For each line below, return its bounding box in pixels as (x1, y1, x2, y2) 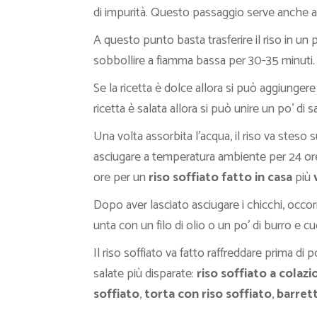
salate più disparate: (93, 263, 197, 285)
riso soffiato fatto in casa (149, 167, 292, 189)
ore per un (93, 167, 149, 189)
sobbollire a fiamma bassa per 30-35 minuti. (93, 50, 315, 72)
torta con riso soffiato (144, 284, 272, 306)
